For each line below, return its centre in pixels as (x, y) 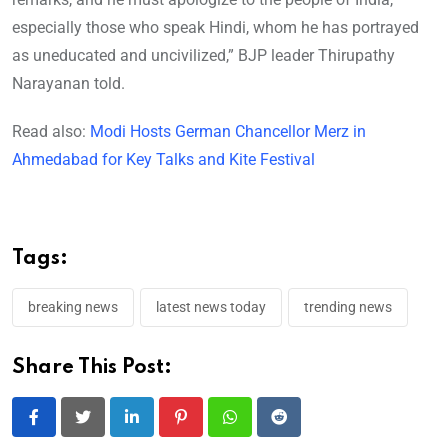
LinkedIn (160, 429)
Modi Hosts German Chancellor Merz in (228, 132)
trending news (348, 307)
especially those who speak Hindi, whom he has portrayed (215, 28)
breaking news (73, 307)
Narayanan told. (68, 84)
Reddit (300, 429)
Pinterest (210, 429)
